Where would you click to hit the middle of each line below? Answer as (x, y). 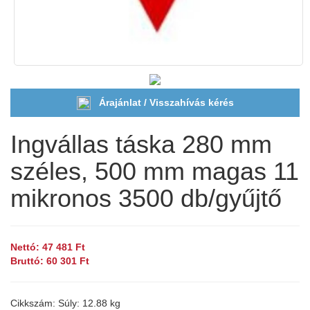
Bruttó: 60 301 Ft (50, 261)
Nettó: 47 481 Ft (48, 247)
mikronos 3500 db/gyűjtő (146, 199)
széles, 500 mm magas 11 (155, 172)
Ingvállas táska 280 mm (141, 145)
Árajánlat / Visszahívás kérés (166, 102)
